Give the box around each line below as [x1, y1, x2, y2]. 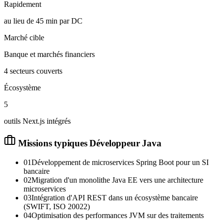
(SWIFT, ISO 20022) [24, 202, 90, 211]
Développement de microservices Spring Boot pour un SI [31, 158, 209, 167]
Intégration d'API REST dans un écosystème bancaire [31, 193, 198, 202]
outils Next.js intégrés [4, 116, 71, 125]
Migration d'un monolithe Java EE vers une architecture [31, 176, 203, 185]
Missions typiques [16, 138, 90, 149]
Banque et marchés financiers [4, 50, 95, 58]
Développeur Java [89, 138, 162, 149]
